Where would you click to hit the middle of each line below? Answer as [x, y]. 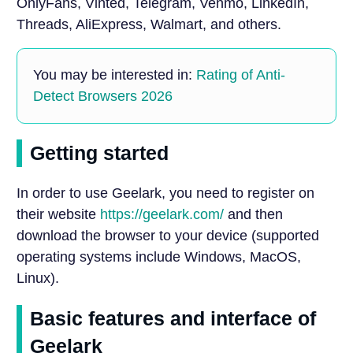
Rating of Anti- [240, 74]
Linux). [37, 278]
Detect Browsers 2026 [102, 96]
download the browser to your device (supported [167, 235]
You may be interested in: [114, 74]
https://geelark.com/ [162, 214]
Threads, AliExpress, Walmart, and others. [149, 24]
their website [58, 214]
